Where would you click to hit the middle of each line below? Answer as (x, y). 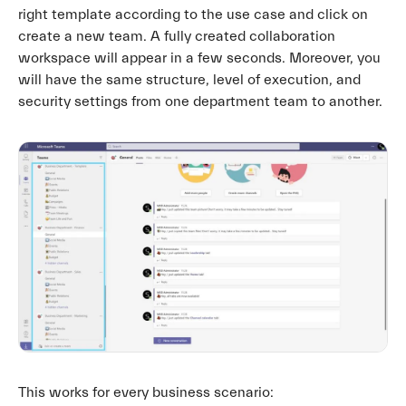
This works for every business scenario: (146, 392)
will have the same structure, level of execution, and (189, 80)
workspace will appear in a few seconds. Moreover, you (199, 58)
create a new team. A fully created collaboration (177, 37)
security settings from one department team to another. (200, 102)
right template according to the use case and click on (193, 15)
